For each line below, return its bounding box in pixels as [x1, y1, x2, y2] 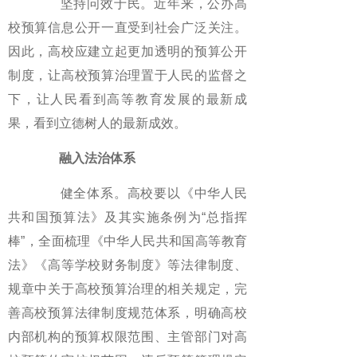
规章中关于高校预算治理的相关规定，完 [8, 282, 247, 296]
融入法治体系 [46, 151, 135, 165]
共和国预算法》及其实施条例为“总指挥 [8, 210, 247, 224]
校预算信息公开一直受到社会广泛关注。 [8, 21, 247, 34]
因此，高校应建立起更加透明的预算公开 [8, 45, 247, 58]
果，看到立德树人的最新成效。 [8, 116, 186, 130]
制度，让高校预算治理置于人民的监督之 [8, 69, 247, 82]
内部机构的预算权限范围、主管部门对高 [8, 330, 247, 343]
